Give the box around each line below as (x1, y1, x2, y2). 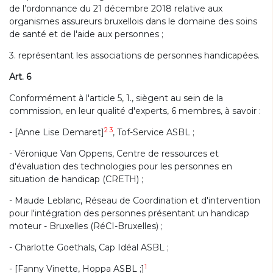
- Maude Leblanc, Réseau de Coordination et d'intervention (9, 195, 260, 206)
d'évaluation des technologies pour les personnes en (9, 161, 232, 172)
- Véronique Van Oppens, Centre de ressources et (9, 148, 219, 159)
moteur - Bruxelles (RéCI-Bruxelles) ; (9, 221, 163, 232)
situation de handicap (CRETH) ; (9, 174, 143, 185)
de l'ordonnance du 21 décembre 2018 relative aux (9, 3, 222, 14)
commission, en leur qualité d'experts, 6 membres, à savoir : (9, 105, 261, 116)
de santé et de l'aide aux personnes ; (9, 29, 163, 40)
